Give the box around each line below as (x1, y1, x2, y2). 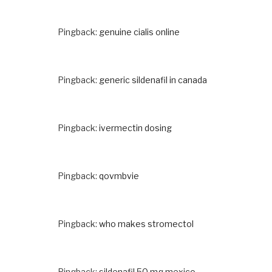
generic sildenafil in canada (99, 74, 207, 85)
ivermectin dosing (99, 122, 172, 133)
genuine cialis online (99, 26, 180, 37)
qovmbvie (99, 170, 139, 181)
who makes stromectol (99, 218, 194, 229)
